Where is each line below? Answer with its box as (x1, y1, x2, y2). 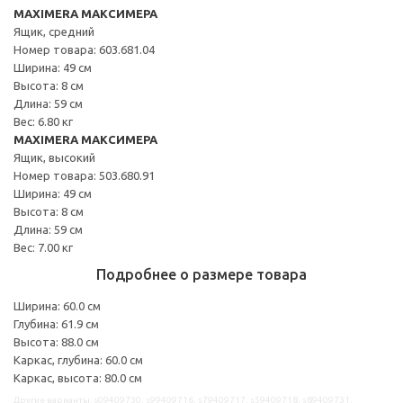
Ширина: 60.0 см (13, 299, 101, 312)
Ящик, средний (13, 24, 94, 38)
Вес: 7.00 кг (13, 240, 73, 254)
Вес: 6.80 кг (13, 114, 73, 128)
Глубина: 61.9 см (13, 317, 99, 330)
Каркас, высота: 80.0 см (13, 371, 142, 384)
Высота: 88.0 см (13, 335, 99, 348)
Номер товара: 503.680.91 (13, 168, 155, 182)
